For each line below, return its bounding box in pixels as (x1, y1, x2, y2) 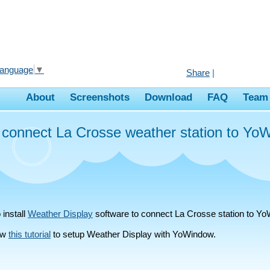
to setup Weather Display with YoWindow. (51, 229, 216, 240)
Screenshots (70, 92, 130, 103)
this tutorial (8, 229, 51, 240)
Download (145, 92, 192, 103)
